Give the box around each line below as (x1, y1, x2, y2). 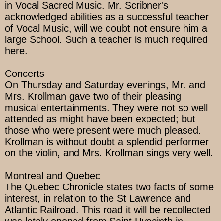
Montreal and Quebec (5, 170, 100, 182)
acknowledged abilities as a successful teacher (5, 11, 209, 23)
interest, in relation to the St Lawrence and (5, 193, 191, 204)
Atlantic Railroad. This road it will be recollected (5, 204, 211, 216)
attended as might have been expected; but (5, 113, 195, 125)
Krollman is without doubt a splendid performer (5, 136, 209, 147)
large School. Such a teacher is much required (5, 34, 208, 45)
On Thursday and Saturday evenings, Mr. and (5, 79, 205, 91)
